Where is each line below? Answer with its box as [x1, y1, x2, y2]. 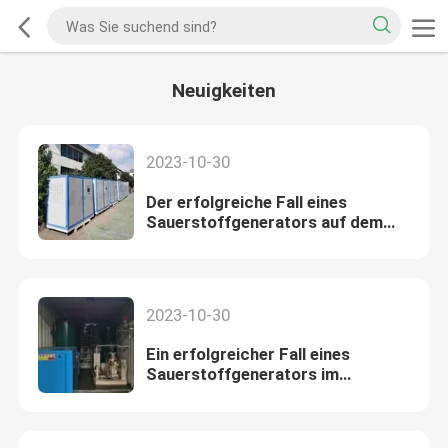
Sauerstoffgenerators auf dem [145, 211, 383, 232]
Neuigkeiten [172, 79, 276, 103]
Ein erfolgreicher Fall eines [145, 344, 350, 365]
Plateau [145, 231, 204, 252]
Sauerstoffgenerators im [145, 364, 339, 385]
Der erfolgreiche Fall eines [145, 191, 347, 212]
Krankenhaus [145, 384, 244, 405]
